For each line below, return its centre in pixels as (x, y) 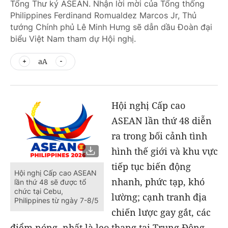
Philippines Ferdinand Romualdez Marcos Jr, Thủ (103, 15)
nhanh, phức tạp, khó (158, 182)
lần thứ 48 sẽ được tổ (50, 182)
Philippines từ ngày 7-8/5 (56, 200)
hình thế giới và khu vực (164, 151)
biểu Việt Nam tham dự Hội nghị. (73, 39)
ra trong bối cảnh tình (159, 136)
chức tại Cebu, (39, 191)
